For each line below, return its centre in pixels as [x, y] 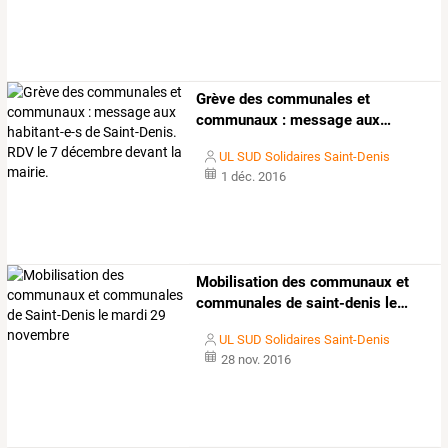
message [319, 119]
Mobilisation [237, 281]
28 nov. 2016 [255, 360]
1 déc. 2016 [253, 176]
